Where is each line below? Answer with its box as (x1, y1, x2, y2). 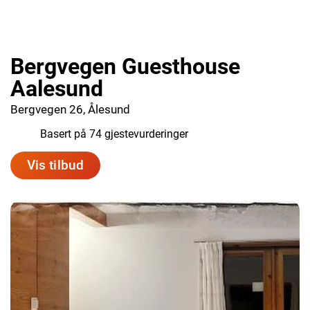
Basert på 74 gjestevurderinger (40, 127, 188, 140)
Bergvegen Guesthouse (10, 53, 240, 80)
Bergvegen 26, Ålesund (10, 102, 130, 116)
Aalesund (10, 75, 103, 102)
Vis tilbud (27, 157, 84, 173)
